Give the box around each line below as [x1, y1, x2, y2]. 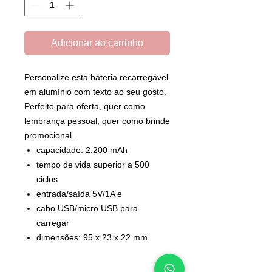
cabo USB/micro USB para [36, 203, 138, 213]
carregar [36, 217, 69, 228]
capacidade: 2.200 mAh [36, 144, 130, 155]
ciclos [36, 174, 58, 184]
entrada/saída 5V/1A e [36, 188, 122, 199]
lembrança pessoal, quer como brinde [24, 115, 170, 126]
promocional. [24, 130, 74, 140]
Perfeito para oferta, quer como [24, 101, 145, 111]
